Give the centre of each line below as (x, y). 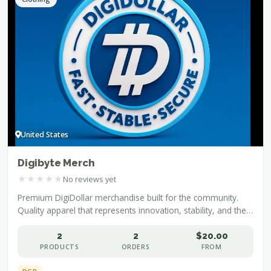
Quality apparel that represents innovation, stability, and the (132, 211)
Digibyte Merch (56, 163)
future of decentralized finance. (77, 223)
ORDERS (135, 247)
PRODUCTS (59, 247)
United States (44, 135)
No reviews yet (90, 179)
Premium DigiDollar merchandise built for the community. (128, 198)
